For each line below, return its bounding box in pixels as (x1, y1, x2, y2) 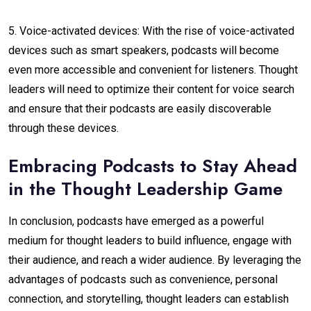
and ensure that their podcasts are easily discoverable (8, 102, 271, 116)
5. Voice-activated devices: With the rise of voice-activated (8, 24, 294, 38)
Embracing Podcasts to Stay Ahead (8, 153, 297, 180)
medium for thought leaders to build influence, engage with (8, 234, 292, 248)
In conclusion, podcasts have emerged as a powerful (8, 215, 264, 228)
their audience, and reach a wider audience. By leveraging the (8, 253, 301, 267)
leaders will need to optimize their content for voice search (8, 83, 294, 96)
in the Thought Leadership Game (8, 176, 283, 203)
